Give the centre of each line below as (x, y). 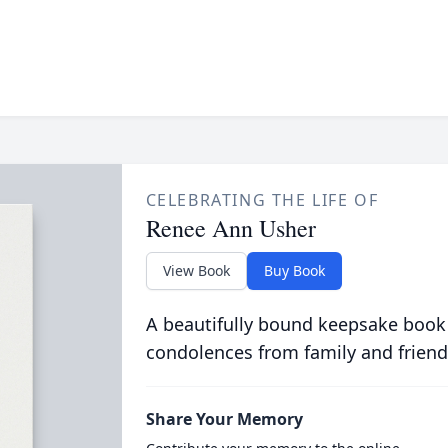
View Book (196, 270)
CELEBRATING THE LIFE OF (262, 200)
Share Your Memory (224, 419)
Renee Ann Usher (230, 228)
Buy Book (294, 270)
